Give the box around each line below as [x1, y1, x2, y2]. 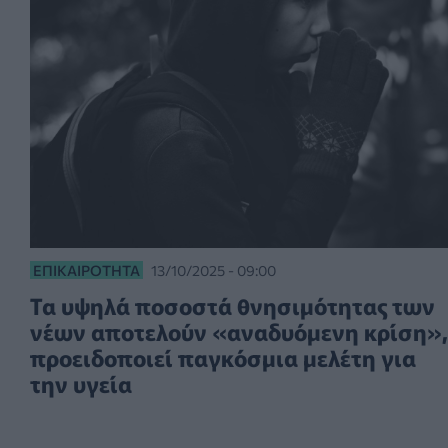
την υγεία [30, 366, 132, 399]
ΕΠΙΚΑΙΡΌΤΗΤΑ [33, 260, 140, 279]
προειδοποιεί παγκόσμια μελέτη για [30, 340, 416, 373]
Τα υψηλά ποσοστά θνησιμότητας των [30, 288, 435, 321]
